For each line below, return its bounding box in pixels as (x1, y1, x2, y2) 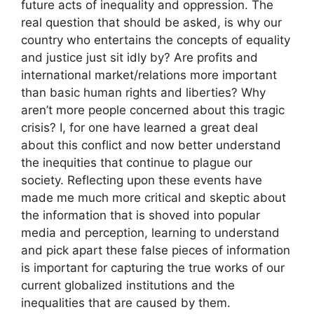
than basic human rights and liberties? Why (21, 85, 266, 100)
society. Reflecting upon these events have (21, 172, 262, 187)
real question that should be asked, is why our (21, 15, 282, 29)
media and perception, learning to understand (21, 225, 280, 240)
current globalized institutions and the (21, 278, 235, 292)
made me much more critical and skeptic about (21, 190, 286, 205)
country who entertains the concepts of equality (21, 32, 290, 47)
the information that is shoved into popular (21, 207, 260, 222)
